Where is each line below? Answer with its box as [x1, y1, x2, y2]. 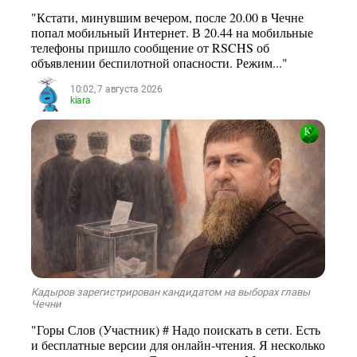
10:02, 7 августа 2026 [69, 83, 163, 95]
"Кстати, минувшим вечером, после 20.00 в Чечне [31, 9, 304, 26]
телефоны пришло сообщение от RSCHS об [31, 39, 269, 57]
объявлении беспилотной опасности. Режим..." [31, 54, 288, 72]
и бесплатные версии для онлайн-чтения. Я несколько [31, 336, 325, 354]
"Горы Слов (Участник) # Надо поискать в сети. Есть [31, 321, 320, 339]
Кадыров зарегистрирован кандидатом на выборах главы [31, 286, 310, 299]
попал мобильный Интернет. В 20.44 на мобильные [31, 24, 313, 41]
